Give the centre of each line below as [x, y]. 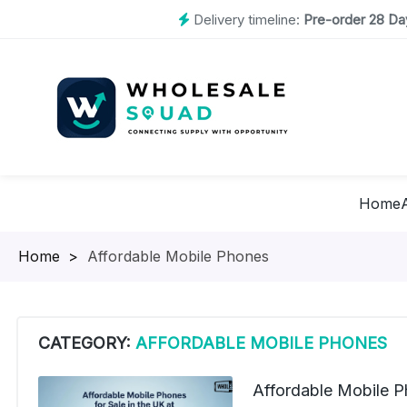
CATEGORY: [87, 343]
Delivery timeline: [244, 19]
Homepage [56, 256]
